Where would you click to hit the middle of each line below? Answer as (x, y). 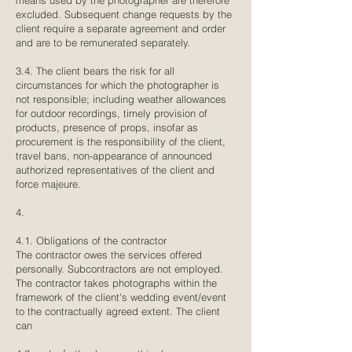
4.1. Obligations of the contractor (91, 240)
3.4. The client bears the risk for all (95, 71)
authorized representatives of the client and (115, 170)
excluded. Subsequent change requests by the (124, 14)
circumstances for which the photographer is (117, 85)
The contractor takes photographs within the (116, 283)
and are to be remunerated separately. (103, 42)
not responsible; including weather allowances (121, 99)
